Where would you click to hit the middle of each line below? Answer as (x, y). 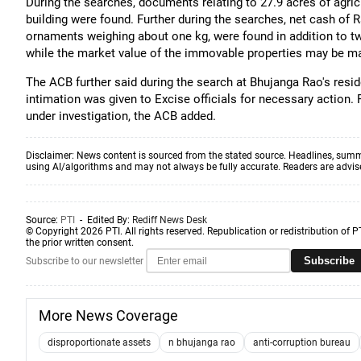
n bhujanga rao (202, 342)
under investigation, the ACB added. (121, 116)
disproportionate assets (99, 342)
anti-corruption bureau (302, 342)
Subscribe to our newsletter (85, 261)
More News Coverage (108, 315)
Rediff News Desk (170, 220)
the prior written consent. (80, 243)
